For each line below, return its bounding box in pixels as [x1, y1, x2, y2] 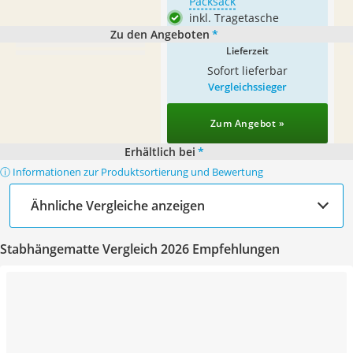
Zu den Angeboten [110, 27, 210, 42]
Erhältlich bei [124, 144, 195, 159]
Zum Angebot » [210, 117, 285, 130]
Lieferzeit [226, 44, 269, 58]
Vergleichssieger [208, 80, 287, 94]
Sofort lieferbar [207, 63, 288, 78]
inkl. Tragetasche [189, 10, 279, 25]
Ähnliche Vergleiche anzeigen [31, 196, 205, 214]
